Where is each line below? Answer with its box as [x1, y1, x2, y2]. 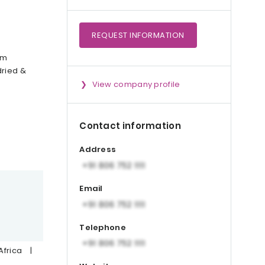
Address [79, 144, 117, 156]
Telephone [79, 221, 126, 233]
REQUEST [92, 30, 130, 41]
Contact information [79, 119, 181, 132]
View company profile [92, 79, 180, 90]
